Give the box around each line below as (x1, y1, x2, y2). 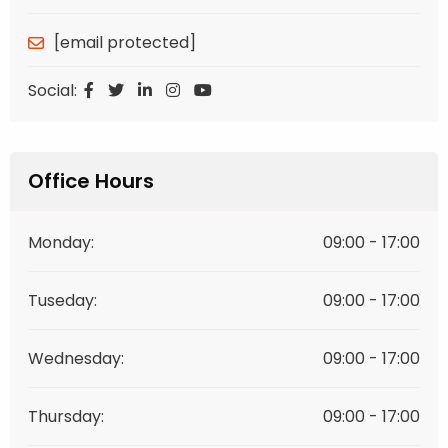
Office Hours (28, 167, 154, 196)
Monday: (28, 231, 94, 255)
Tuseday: (28, 289, 97, 313)
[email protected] (54, 31, 196, 55)
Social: (28, 79, 77, 103)
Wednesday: (28, 347, 124, 371)
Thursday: (28, 405, 104, 429)
